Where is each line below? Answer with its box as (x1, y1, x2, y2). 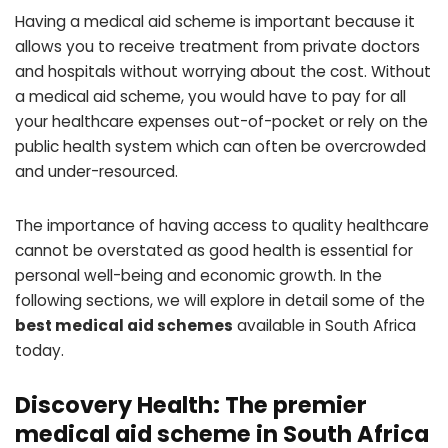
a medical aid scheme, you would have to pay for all (15, 86, 406, 108)
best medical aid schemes (15, 314, 233, 336)
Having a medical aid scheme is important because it (15, 11, 415, 33)
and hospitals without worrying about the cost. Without (15, 61, 431, 83)
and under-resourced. (15, 161, 178, 183)
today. (15, 339, 64, 361)
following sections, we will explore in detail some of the (15, 289, 425, 311)
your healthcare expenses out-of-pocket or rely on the (15, 111, 428, 133)
